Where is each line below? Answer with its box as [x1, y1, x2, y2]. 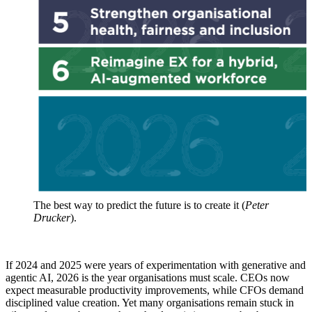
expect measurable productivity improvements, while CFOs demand [6, 283, 304, 296]
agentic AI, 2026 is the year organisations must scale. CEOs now [6, 271, 290, 283]
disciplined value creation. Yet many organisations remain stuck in [6, 296, 294, 309]
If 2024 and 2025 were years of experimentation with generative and [6, 258, 306, 271]
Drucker [33, 211, 70, 224]
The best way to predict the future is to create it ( [33, 198, 245, 211]
